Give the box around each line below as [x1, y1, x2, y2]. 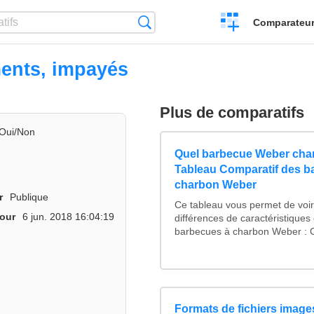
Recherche [151, 16, 203, 28]
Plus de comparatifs [160, 104, 305, 122]
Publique [10, 191, 49, 203]
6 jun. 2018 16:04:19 [22, 210, 115, 222]
